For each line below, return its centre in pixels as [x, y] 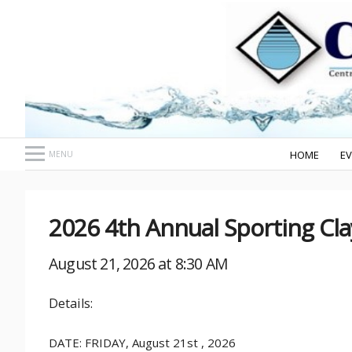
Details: [71, 303]
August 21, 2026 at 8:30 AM [139, 264]
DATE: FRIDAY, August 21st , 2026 [142, 343]
